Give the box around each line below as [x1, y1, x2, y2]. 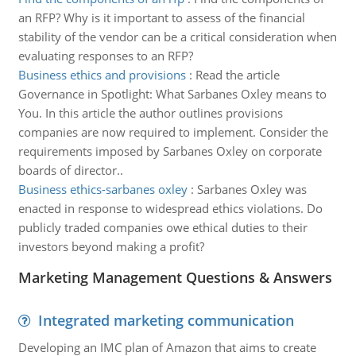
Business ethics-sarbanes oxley [17, 181, 188, 197]
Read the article [195, 67, 280, 83]
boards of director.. [17, 162, 123, 178]
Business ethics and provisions [17, 67, 186, 83]
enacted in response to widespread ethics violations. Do [17, 200, 323, 216]
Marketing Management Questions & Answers [17, 268, 332, 287]
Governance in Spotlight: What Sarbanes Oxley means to [17, 86, 327, 102]
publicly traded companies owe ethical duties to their [17, 219, 308, 235]
